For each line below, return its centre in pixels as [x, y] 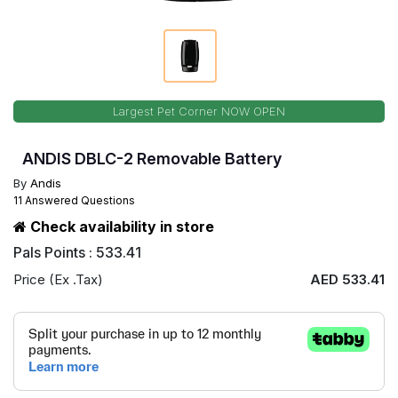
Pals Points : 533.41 [77, 252]
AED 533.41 [347, 279]
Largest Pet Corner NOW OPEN [199, 111]
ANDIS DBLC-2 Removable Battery [152, 159]
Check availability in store [120, 227]
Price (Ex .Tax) [58, 279]
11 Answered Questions [74, 200]
